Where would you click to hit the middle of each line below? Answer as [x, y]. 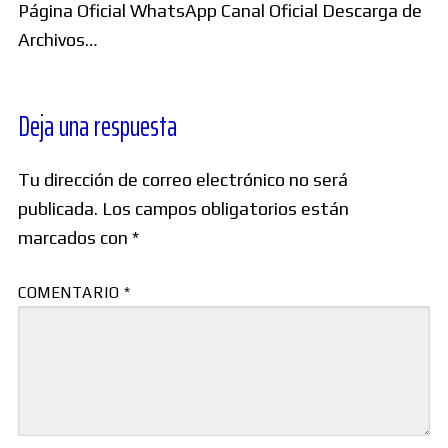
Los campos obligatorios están [225, 208]
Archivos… [58, 39]
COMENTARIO [71, 293]
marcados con [75, 237]
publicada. [58, 208]
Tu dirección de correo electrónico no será [183, 179]
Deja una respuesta [97, 126]
